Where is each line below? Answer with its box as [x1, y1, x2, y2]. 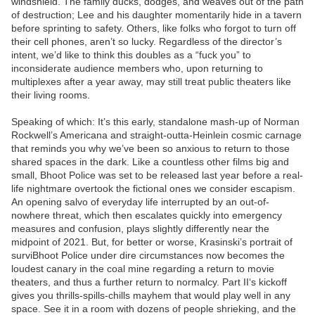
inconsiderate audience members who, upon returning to [11, 63, 263, 75]
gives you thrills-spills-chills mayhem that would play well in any [11, 290, 290, 302]
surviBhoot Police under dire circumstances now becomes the [11, 250, 285, 262]
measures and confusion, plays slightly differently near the [11, 223, 269, 235]
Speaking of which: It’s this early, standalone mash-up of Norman [11, 116, 300, 128]
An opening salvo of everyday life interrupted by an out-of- [11, 196, 269, 208]
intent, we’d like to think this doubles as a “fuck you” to [11, 49, 251, 61]
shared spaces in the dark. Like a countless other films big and [11, 156, 289, 168]
